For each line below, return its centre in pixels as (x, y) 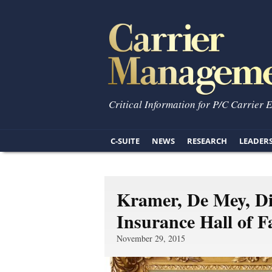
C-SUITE (125, 141)
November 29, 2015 (151, 238)
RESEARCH (207, 141)
